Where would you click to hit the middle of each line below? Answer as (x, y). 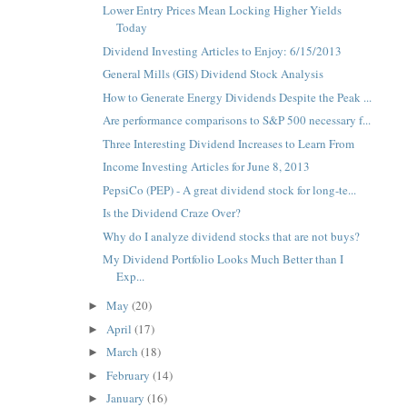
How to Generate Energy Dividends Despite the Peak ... (238, 97)
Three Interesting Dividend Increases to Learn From (229, 143)
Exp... (131, 277)
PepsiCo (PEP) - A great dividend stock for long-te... (230, 189)
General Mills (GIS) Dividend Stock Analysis (213, 74)
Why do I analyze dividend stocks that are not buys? (232, 236)
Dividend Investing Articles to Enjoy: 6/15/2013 (223, 50)
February (130, 375)
